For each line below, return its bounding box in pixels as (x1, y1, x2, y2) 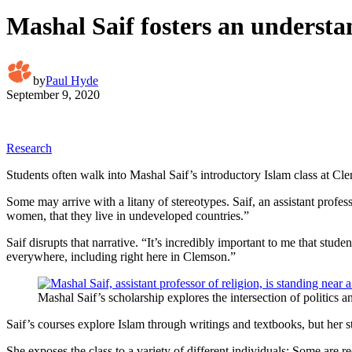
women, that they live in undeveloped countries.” (6, 208, 249, 222)
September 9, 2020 (6, 87, 100, 101)
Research (6, 141, 52, 155)
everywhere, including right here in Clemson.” (6, 249, 236, 263)
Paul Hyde (46, 73, 98, 87)
